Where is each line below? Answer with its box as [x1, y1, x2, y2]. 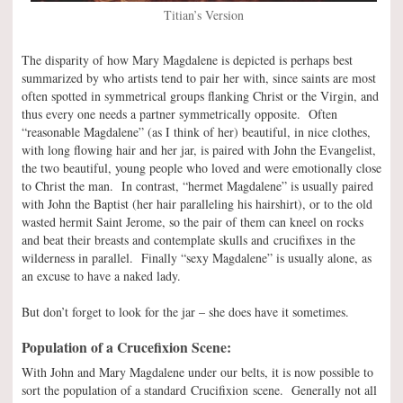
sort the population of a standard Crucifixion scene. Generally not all [22, 381, 377, 399]
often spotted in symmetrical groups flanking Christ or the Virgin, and [22, 86, 379, 104]
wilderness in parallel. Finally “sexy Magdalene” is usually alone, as [22, 248, 372, 266]
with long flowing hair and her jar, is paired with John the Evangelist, [22, 140, 376, 158]
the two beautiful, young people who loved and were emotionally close [22, 158, 381, 176]
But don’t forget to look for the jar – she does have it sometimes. [22, 302, 349, 320]
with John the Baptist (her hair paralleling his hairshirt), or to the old [22, 194, 372, 212]
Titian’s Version [164, 5, 244, 23]
